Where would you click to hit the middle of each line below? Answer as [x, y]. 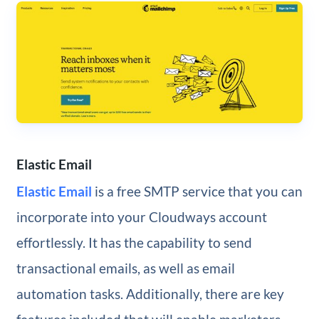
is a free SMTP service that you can [197, 191]
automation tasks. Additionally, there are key [150, 293]
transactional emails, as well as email [125, 268]
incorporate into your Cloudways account [141, 216]
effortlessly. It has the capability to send [134, 242]
